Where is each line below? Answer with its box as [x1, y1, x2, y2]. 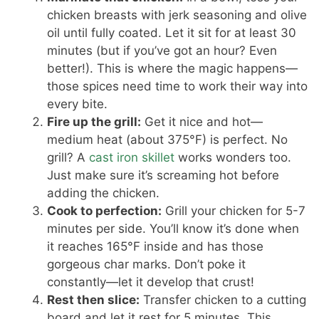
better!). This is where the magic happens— [47, 61, 298, 76]
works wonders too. [174, 150, 292, 165]
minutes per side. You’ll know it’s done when [47, 221, 300, 236]
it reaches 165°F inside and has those [47, 239, 264, 254]
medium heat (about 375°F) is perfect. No [47, 132, 288, 147]
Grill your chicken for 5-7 [162, 204, 306, 219]
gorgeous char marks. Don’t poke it [47, 257, 246, 272]
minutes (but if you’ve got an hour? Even [47, 43, 278, 58]
